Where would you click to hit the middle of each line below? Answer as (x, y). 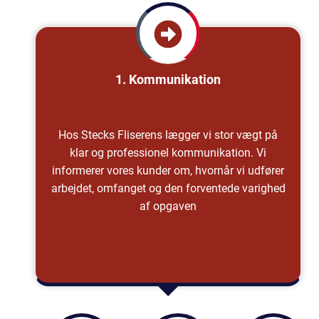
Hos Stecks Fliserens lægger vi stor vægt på (168, 135)
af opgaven (168, 206)
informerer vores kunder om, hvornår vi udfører (168, 170)
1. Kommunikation (168, 79)
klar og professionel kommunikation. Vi (168, 152)
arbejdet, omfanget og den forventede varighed (168, 188)
